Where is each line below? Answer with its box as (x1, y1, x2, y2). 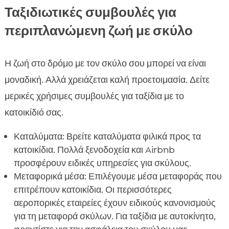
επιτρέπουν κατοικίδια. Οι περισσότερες (13, 184, 172, 196)
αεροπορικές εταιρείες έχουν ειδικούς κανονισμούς (13, 197, 216, 210)
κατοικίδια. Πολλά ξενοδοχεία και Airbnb (13, 144, 175, 156)
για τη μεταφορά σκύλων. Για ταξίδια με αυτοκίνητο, (13, 210, 216, 223)
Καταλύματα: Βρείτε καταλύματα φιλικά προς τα (13, 130, 201, 143)
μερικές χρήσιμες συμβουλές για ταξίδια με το (4, 90, 184, 103)
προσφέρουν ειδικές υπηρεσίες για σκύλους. (13, 157, 191, 170)
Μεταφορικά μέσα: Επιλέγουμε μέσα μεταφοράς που (13, 170, 222, 183)
